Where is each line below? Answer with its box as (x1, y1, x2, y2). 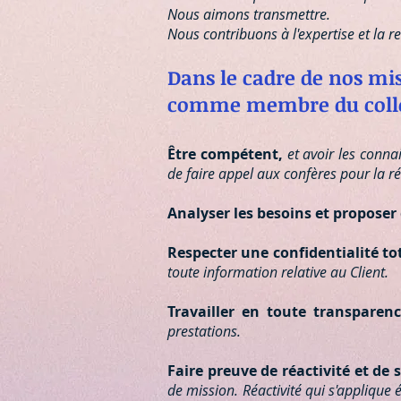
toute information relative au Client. (167, 262, 388, 282)
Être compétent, (167, 144, 287, 164)
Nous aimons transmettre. (167, 4, 330, 24)
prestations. (167, 321, 241, 341)
